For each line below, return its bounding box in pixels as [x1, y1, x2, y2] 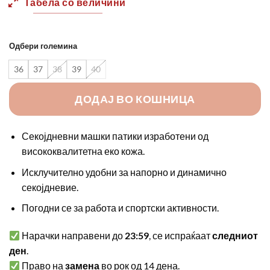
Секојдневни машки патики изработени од [21, 130, 209, 142]
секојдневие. [21, 181, 78, 193]
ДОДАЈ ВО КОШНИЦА [75, 92, 195, 106]
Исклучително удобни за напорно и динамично [21, 166, 227, 178]
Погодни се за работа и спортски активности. [21, 202, 219, 214]
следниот [212, 230, 259, 242]
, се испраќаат [149, 230, 213, 242]
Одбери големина [9, 40, 77, 51]
